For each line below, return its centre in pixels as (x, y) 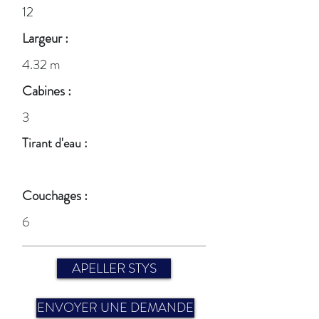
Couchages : (55, 195)
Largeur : (45, 38)
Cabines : (47, 91)
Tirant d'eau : (55, 143)
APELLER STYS (114, 268)
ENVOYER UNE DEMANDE (115, 308)
